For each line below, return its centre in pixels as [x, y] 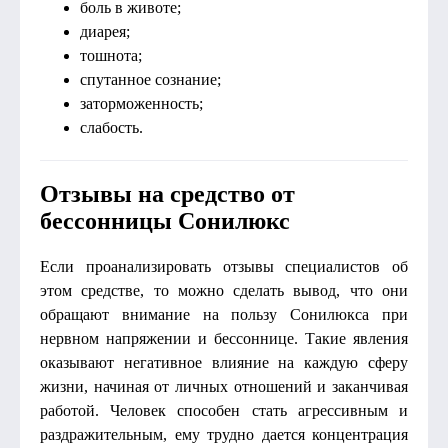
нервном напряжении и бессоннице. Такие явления [224, 338]
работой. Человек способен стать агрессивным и [224, 410]
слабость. [111, 127]
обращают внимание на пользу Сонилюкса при [224, 314]
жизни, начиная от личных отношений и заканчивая [224, 386]
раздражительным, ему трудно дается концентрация [224, 434]
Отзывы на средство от [167, 194]
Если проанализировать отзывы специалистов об [224, 266]
